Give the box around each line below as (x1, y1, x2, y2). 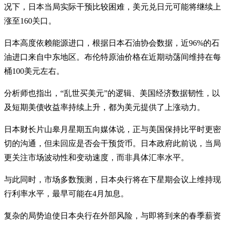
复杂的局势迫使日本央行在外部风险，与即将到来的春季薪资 (4, 211, 221, 220)
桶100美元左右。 (4, 66, 64, 75)
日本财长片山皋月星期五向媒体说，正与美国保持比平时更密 (4, 125, 221, 134)
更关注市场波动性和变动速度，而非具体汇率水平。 (4, 153, 189, 162)
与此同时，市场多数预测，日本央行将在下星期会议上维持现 (4, 175, 221, 184)
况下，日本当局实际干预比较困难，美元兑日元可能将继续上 (4, 2, 221, 11)
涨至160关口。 (4, 16, 56, 25)
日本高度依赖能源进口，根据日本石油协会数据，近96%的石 (4, 38, 219, 47)
